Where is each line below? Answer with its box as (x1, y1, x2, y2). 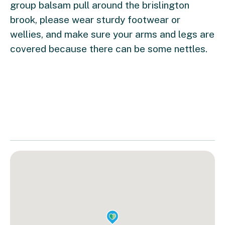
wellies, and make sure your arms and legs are (10, 29, 214, 40)
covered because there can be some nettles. (10, 43, 207, 55)
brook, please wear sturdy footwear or (10, 14, 180, 26)
